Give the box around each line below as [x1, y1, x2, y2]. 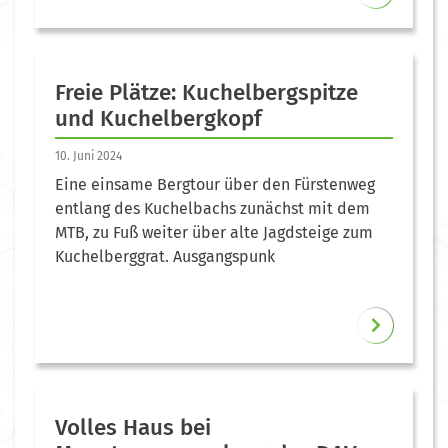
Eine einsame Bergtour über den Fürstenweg [55, 174, 375, 194]
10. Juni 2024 [55, 148, 122, 163]
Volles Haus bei [55, 413, 211, 441]
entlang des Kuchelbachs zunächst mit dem [55, 198, 370, 218]
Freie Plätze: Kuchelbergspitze [55, 78, 358, 106]
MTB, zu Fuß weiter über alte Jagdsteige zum [55, 222, 373, 242]
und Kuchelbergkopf [55, 104, 262, 132]
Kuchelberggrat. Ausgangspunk [55, 246, 275, 266]
